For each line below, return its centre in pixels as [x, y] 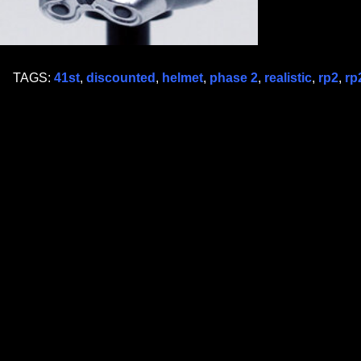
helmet [183, 78]
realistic [288, 78]
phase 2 [234, 78]
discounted [121, 78]
